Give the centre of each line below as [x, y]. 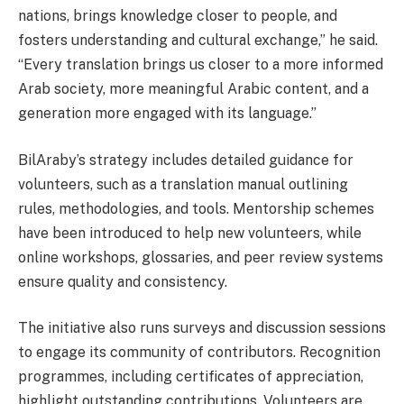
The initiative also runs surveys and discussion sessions [202, 328]
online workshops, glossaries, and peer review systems [201, 257]
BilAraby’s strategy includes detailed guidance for [186, 160]
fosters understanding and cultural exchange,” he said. [198, 41]
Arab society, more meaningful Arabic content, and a [193, 89]
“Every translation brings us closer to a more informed [201, 65]
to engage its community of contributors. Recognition [199, 353]
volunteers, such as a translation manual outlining [183, 184]
